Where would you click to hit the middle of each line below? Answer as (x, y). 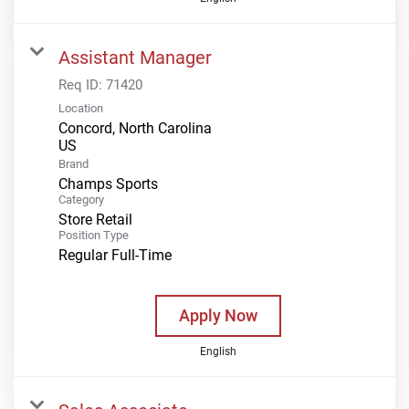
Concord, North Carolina (135, 128)
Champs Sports (108, 184)
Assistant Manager (135, 57)
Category (81, 199)
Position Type (94, 235)
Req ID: (82, 84)
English (218, 351)
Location (81, 108)
